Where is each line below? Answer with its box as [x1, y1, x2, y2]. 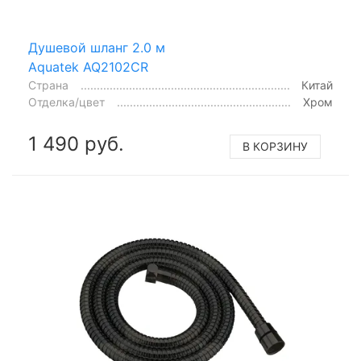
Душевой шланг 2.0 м [28, 39, 165, 56]
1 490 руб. [28, 132, 124, 156]
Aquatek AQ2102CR [28, 59, 148, 75]
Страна [28, 78, 68, 92]
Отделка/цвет [28, 95, 105, 109]
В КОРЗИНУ [243, 139, 308, 153]
